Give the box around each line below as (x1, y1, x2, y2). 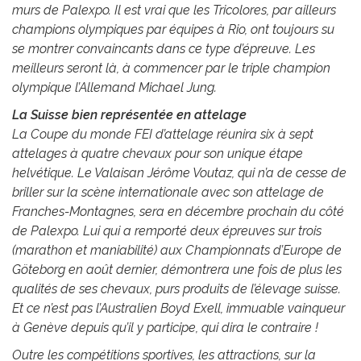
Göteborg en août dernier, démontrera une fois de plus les (12, 262, 342, 278)
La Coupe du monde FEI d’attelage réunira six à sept (12, 127, 313, 143)
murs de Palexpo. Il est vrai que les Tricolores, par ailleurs (12, 2, 336, 19)
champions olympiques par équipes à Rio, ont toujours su (12, 22, 334, 38)
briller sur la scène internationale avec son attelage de (12, 185, 324, 201)
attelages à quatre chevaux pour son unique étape (12, 146, 303, 162)
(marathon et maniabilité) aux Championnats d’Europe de (12, 243, 342, 259)
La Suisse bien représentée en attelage (12, 107, 247, 123)
